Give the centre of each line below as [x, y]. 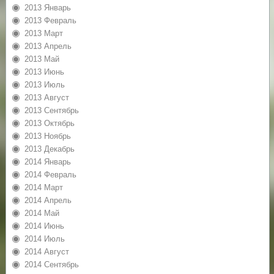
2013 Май [42, 59]
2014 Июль [44, 239]
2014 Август [46, 251]
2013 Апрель [48, 46]
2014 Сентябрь [51, 264]
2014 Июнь [44, 226]
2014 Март [43, 187]
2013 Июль [44, 84]
